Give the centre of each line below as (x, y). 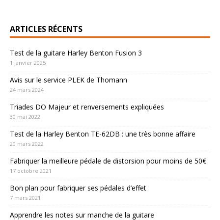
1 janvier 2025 (28, 63)
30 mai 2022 (25, 117)
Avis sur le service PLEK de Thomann (69, 80)
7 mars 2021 (25, 198)
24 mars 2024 (27, 90)
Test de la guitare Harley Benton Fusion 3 (76, 53)
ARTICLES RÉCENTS (46, 29)
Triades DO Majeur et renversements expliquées (87, 107)
